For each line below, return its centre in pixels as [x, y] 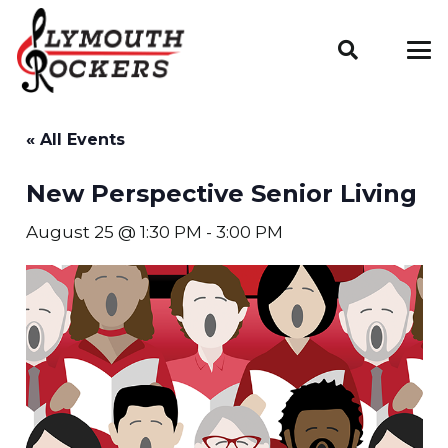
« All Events [75, 139]
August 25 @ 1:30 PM [113, 231]
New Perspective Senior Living [221, 193]
